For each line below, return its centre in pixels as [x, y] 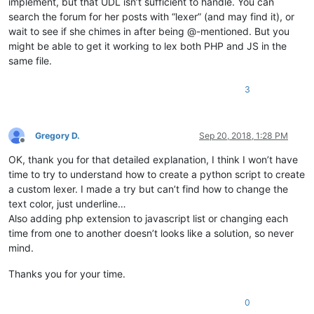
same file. [30, 60]
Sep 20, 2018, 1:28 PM [244, 135]
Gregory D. [57, 135]
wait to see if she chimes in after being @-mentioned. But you [149, 31]
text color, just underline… [67, 203]
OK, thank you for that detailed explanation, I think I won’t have [153, 159]
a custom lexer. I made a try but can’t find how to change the [148, 189]
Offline [35, 146]
